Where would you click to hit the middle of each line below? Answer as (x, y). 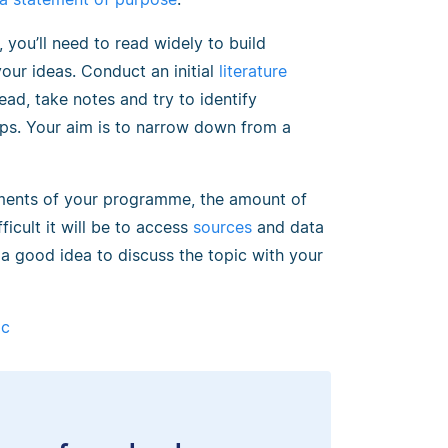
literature (253, 71)
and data (288, 227)
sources (222, 227)
